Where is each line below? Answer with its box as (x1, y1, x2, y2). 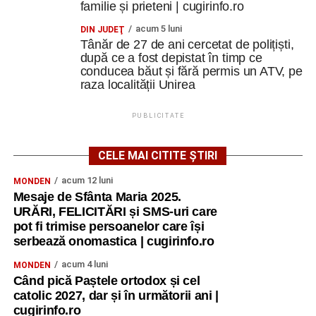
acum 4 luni (61, 259, 108, 269)
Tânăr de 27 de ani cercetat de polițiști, (80, 37, 294, 51)
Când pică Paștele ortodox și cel (13, 274, 200, 288)
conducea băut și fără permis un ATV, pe (80, 64, 303, 78)
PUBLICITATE (131, 112, 185, 119)
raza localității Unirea (80, 78, 195, 92)
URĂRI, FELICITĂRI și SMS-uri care (13, 205, 218, 219)
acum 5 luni (135, 23, 182, 34)
